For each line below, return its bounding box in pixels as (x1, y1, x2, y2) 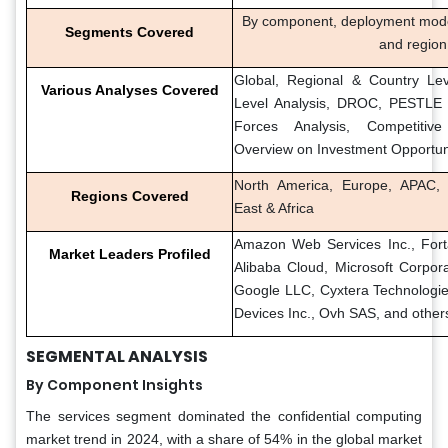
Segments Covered (65, 23, 194, 40)
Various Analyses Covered (40, 81, 219, 98)
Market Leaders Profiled (48, 245, 211, 262)
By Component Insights (26, 374, 203, 395)
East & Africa (234, 199, 314, 216)
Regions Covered (70, 187, 189, 204)
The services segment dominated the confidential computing (26, 407, 422, 424)
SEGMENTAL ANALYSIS (26, 344, 208, 368)
